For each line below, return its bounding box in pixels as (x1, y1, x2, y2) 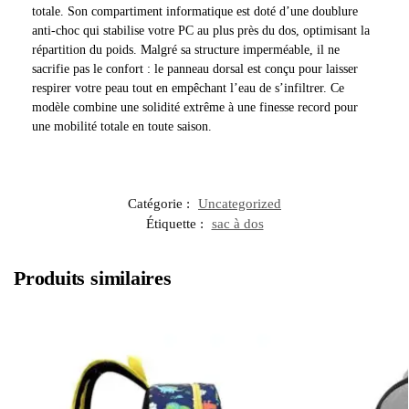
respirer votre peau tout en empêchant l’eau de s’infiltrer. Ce (32, 80, 344, 95)
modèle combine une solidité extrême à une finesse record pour (32, 100, 358, 114)
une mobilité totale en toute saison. (32, 119, 212, 133)
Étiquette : (145, 216, 207, 232)
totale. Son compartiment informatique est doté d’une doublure (32, 4, 358, 18)
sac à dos (211, 216, 264, 232)
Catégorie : (128, 196, 194, 212)
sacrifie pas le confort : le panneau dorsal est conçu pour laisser (32, 61, 358, 76)
